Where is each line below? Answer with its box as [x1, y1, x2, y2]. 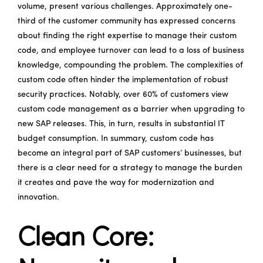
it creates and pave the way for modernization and [18, 178, 214, 187]
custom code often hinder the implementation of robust [18, 75, 228, 85]
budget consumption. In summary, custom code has [18, 134, 214, 143]
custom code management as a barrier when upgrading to [18, 104, 245, 114]
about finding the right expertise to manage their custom [18, 31, 237, 41]
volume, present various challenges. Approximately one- [18, 2, 232, 11]
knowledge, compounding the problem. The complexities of [18, 60, 243, 70]
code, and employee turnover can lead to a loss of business [18, 46, 244, 55]
